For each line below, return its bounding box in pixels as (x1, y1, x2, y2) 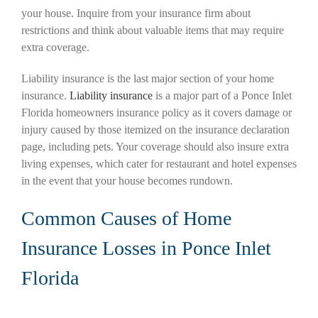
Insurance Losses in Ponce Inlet (21, 237, 271, 260)
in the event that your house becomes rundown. (21, 175, 233, 187)
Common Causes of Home (21, 207, 231, 230)
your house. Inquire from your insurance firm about (21, 7, 251, 20)
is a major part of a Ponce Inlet (153, 89, 292, 102)
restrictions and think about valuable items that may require (21, 24, 284, 37)
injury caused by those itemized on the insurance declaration (21, 124, 290, 136)
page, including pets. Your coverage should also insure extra (21, 141, 289, 153)
